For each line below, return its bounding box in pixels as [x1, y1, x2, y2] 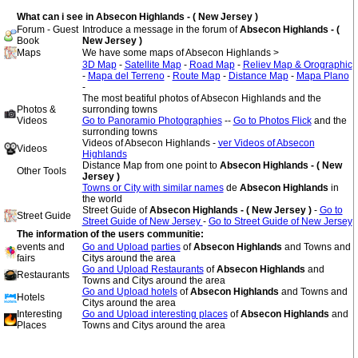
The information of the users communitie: [16, 229, 204, 240]
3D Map [82, 59, 117, 70]
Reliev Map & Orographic [242, 59, 352, 70]
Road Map [189, 59, 235, 70]
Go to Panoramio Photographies [82, 115, 222, 126]
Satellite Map [124, 59, 181, 70]
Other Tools [16, 165, 66, 177]
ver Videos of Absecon [217, 137, 315, 149]
